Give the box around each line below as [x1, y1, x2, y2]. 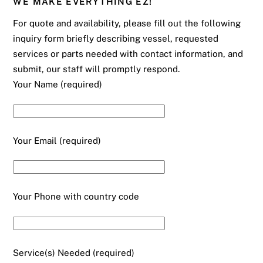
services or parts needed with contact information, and [13, 48, 244, 59]
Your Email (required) [13, 135, 102, 146]
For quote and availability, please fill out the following [13, 18, 241, 28]
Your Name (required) [13, 79, 103, 89]
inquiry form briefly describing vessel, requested [13, 33, 219, 43]
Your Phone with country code [13, 191, 140, 202]
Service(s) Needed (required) [13, 247, 135, 258]
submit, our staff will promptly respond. [13, 63, 180, 74]
